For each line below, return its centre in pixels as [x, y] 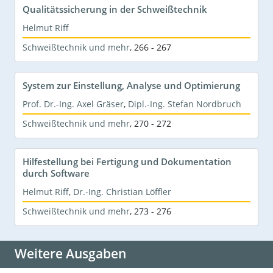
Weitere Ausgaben [70, 253]
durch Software [56, 173]
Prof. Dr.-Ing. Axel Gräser [73, 104]
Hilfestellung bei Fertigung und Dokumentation [127, 161]
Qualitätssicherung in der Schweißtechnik [115, 9]
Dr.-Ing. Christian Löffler [122, 191]
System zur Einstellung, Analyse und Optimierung [131, 85]
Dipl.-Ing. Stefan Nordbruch [185, 104]
